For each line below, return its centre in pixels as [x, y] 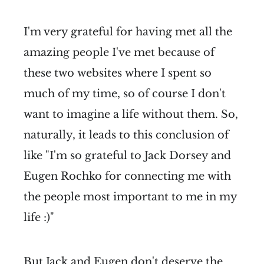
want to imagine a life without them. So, [131, 114]
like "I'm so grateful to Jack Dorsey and [127, 155]
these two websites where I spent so [118, 73]
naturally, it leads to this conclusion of [126, 135]
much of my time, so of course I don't [125, 93]
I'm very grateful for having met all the [128, 32]
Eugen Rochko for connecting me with [127, 176]
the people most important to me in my [130, 197]
